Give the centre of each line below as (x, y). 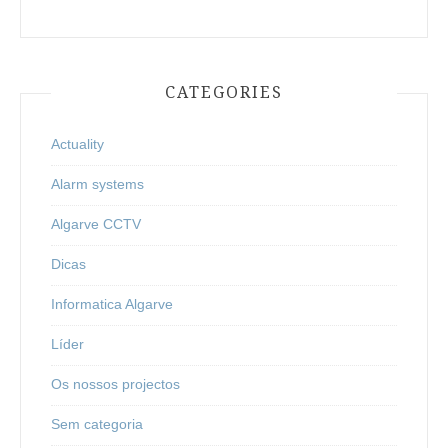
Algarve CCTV (96, 223)
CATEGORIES (224, 92)
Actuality (77, 143)
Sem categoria (97, 423)
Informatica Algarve (112, 303)
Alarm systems (97, 183)
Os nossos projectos (115, 383)
